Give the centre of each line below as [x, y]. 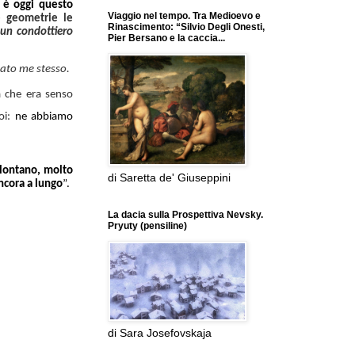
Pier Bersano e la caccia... [166, 38]
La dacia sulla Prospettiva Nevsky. [185, 215]
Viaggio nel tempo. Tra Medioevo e [184, 16]
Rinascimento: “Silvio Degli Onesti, [186, 27]
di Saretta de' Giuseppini [169, 178]
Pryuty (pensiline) [147, 226]
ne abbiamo [44, 116]
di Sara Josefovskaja [160, 333]
